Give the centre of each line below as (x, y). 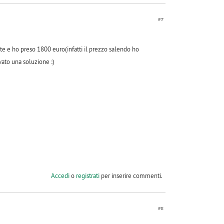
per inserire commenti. (131, 175)
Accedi (60, 175)
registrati (87, 175)
